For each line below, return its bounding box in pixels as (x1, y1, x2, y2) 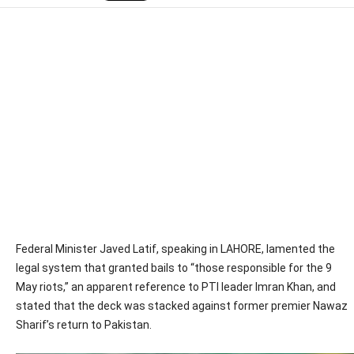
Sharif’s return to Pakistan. (16, 318, 152, 331)
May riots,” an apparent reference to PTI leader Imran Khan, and (16, 281, 336, 293)
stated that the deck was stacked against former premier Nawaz (16, 299, 348, 312)
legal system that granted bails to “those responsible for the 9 (16, 262, 332, 274)
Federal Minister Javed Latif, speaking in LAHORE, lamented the (16, 243, 335, 255)
